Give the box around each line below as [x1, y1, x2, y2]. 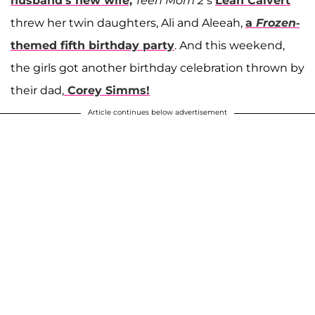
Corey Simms [64, 84, 146, 98]
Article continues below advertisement [88, 108, 227, 117]
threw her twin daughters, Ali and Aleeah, [11, 16, 245, 30]
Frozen [256, 16, 296, 30]
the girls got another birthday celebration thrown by [11, 61, 304, 75]
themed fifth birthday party [11, 39, 174, 53]
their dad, [11, 84, 64, 98]
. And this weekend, [174, 39, 285, 53]
